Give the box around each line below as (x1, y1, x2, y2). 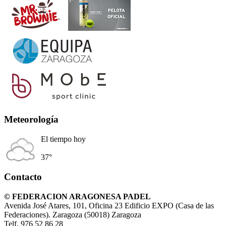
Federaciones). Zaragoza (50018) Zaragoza (4, 210, 141, 219)
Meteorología (4, 114, 59, 125)
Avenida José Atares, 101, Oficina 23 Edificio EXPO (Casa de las (4, 201, 214, 210)
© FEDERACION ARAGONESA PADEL (4, 192, 151, 201)
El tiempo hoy (41, 135, 86, 144)
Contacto (4, 171, 42, 182)
